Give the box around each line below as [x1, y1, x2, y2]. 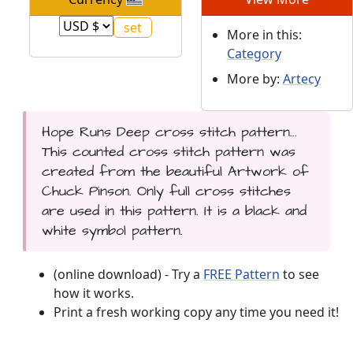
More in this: [226, 26, 302, 44]
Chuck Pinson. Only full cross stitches [41, 181, 291, 202]
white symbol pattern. [41, 221, 183, 241]
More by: [226, 70, 283, 88]
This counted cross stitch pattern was [41, 142, 295, 162]
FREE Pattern [203, 266, 280, 284]
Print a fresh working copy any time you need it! [54, 303, 339, 321]
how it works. [54, 284, 134, 303]
